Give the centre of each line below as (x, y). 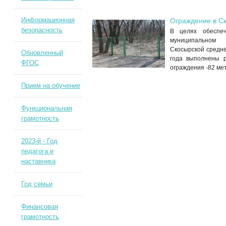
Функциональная (46, 108)
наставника (38, 161)
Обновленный (42, 53)
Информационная (48, 20)
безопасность (42, 30)
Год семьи (37, 184)
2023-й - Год (39, 141)
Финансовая (39, 207)
